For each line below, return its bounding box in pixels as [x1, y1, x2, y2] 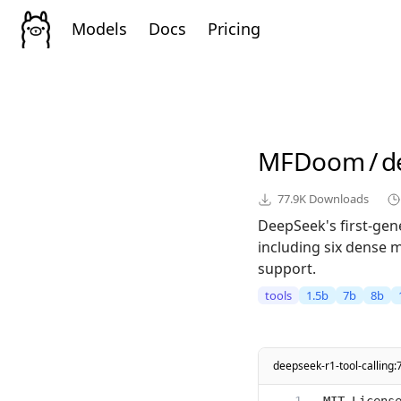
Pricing [208, 17, 260, 39]
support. [258, 259, 316, 279]
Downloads [306, 191, 369, 208]
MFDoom [258, 144, 365, 179]
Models [72, 17, 127, 39]
